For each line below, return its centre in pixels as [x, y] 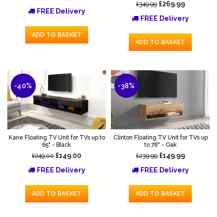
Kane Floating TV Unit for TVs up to [57, 138]
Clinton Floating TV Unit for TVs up [160, 138]
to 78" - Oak [160, 145]
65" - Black [57, 145]
